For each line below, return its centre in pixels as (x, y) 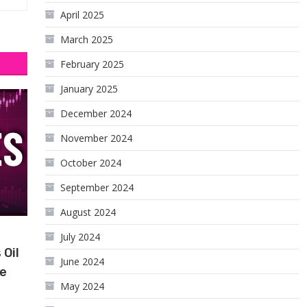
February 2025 (93, 64)
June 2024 (83, 261)
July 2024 (81, 237)
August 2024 (88, 212)
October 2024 (91, 163)
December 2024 (96, 113)
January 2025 (89, 89)
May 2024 (83, 286)
